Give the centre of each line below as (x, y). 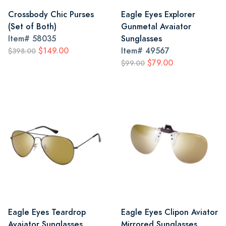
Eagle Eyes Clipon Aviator (169, 212)
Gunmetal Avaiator (156, 26)
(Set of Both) (32, 26)
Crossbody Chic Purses (51, 14)
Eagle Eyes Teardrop (47, 212)
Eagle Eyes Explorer (158, 14)
